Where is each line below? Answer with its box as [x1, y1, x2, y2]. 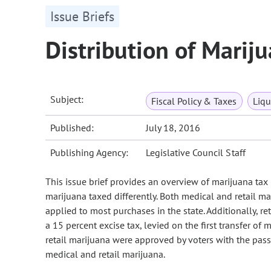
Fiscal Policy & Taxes [151, 95, 237, 108]
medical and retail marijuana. [45, 248, 165, 261]
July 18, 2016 [146, 122, 201, 134]
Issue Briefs [50, 8, 114, 25]
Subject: [50, 93, 84, 106]
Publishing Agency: [50, 146, 129, 159]
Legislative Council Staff [146, 146, 246, 159]
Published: [50, 122, 94, 134]
